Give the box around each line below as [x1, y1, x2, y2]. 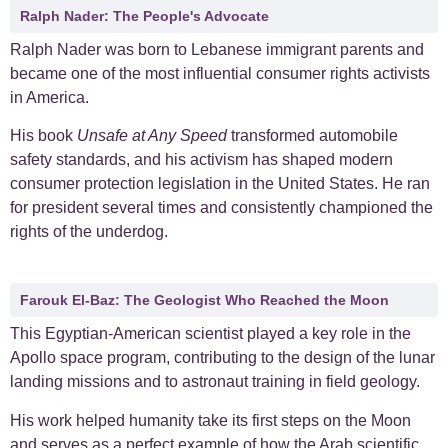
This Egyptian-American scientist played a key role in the [10, 325, 411, 343]
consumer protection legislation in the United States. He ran [10, 174, 430, 192]
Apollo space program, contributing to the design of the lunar [10, 349, 435, 367]
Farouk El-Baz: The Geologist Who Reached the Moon [20, 292, 389, 309]
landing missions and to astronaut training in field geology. [10, 373, 420, 391]
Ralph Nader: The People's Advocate [20, 7, 269, 24]
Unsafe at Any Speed [77, 126, 227, 144]
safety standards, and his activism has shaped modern [10, 150, 393, 168]
